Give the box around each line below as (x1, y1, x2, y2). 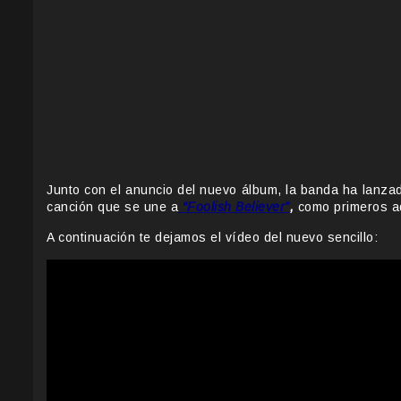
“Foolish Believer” (178, 200, 290, 215)
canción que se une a (47, 200, 178, 215)
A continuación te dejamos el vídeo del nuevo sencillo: (47, 230, 382, 245)
